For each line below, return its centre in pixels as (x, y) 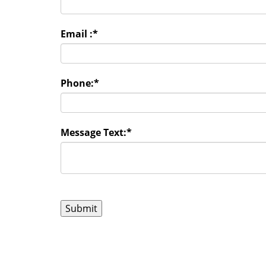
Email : (77, 34)
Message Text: (94, 132)
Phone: (77, 83)
